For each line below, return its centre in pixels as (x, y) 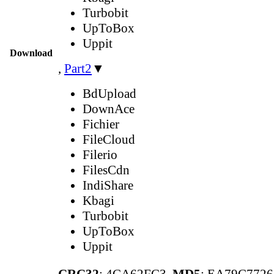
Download (31, 53)
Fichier (101, 124)
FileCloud (109, 139)
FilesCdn (106, 170)
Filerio (100, 154)
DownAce (109, 109)
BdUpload (109, 93)
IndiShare (108, 185)
